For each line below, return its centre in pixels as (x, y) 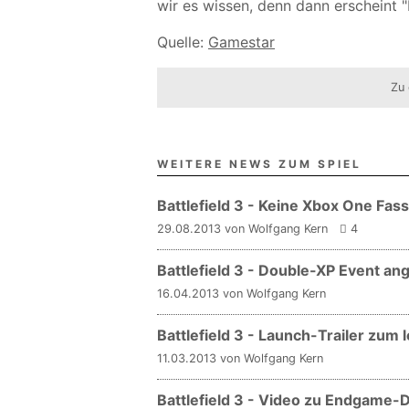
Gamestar (241, 42)
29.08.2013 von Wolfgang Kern (242, 229)
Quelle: (183, 42)
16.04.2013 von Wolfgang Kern (241, 294)
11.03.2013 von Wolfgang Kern (240, 358)
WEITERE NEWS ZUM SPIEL (259, 164)
